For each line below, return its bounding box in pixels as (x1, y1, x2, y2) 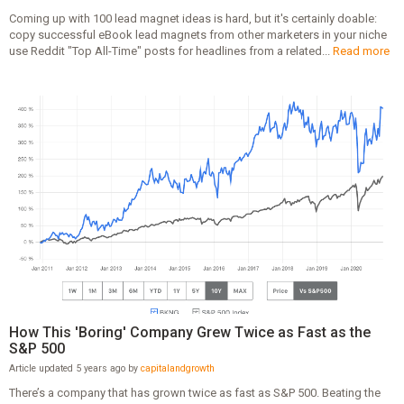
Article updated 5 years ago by (8, 362, 141, 374)
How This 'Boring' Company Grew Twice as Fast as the (8, 323, 371, 341)
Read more (332, 43, 390, 58)
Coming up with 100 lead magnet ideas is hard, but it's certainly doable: (8, 11, 377, 25)
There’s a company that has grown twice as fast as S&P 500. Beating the (8, 385, 381, 399)
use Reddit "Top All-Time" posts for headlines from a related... (8, 43, 333, 58)
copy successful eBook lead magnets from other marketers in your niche (8, 27, 387, 41)
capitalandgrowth (140, 362, 215, 374)
